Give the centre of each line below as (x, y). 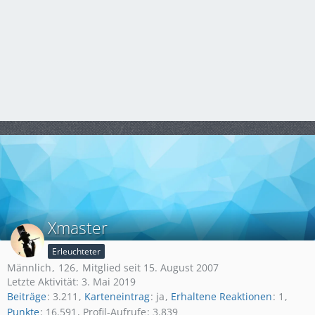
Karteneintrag (117, 297)
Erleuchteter (76, 251)
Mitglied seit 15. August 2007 (150, 268)
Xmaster (78, 228)
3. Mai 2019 (109, 282)
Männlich (29, 268)
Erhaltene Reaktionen (221, 297)
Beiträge (27, 297)
